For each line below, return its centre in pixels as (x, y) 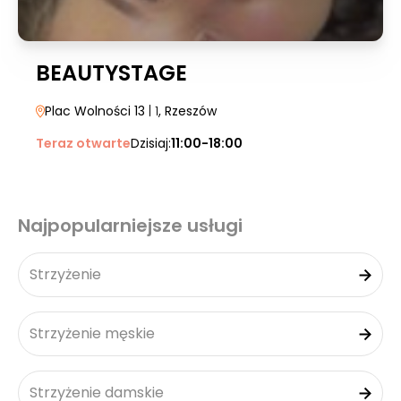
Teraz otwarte (83, 143)
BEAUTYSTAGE (111, 73)
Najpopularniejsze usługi (130, 226)
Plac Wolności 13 (95, 111)
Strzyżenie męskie (92, 333)
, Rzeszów (188, 111)
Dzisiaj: (151, 143)
